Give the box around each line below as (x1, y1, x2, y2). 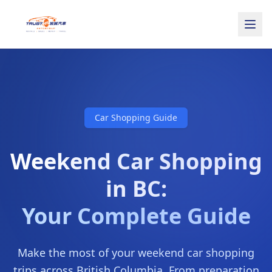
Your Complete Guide (21, 201, 251, 231)
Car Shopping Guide (95, 112, 177, 123)
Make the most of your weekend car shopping (18, 245, 254, 260)
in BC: (105, 174, 167, 203)
